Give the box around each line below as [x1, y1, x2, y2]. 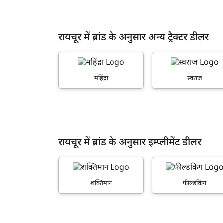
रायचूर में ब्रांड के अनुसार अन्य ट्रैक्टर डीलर [58, 31, 209, 44]
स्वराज [187, 74, 202, 83]
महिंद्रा [94, 74, 109, 83]
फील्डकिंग [183, 179, 207, 188]
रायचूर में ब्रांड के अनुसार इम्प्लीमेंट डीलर [58, 136, 201, 149]
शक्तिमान [90, 179, 112, 188]
